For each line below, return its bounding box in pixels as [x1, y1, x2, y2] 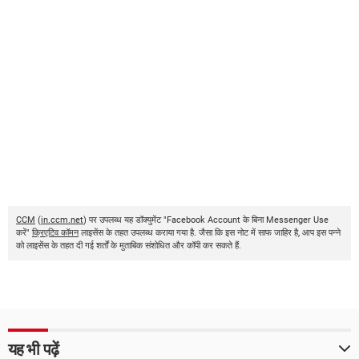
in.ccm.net [41, 214, 83, 225]
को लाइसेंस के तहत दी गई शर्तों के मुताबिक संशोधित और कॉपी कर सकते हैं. [16, 240, 241, 251]
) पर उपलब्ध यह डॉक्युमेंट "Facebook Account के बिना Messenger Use [83, 214, 329, 225]
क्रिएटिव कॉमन [32, 227, 79, 238]
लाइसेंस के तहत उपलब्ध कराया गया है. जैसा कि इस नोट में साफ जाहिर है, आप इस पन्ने [79, 227, 341, 238]
